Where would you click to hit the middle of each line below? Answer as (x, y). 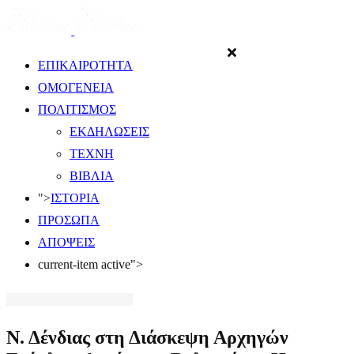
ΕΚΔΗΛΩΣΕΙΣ (109, 132)
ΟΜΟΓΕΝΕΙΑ (76, 87)
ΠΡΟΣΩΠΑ (69, 220)
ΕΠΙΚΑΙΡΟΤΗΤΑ (85, 65)
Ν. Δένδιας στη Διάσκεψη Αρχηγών (147, 337)
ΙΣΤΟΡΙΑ (75, 198)
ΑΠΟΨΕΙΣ (66, 242)
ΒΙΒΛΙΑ (92, 176)
